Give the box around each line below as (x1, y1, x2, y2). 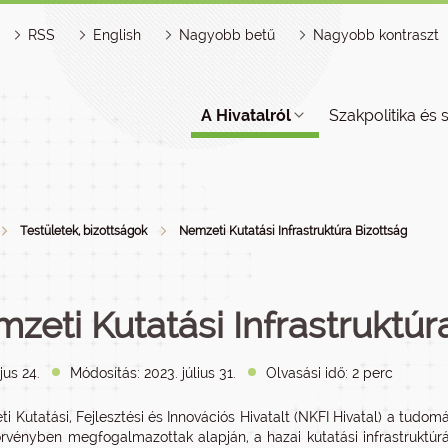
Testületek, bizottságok (20, 224, 147, 238)
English (93, 27, 141, 43)
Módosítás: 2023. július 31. (70, 365, 236, 381)
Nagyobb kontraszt (313, 27, 439, 43)
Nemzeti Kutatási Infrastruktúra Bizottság (179, 224, 407, 238)
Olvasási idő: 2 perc (266, 365, 393, 381)
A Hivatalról (201, 106, 291, 125)
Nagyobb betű (179, 27, 275, 43)
